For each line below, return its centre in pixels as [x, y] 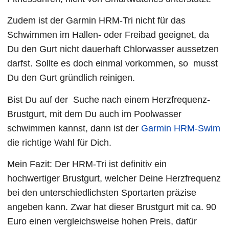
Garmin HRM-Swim [181, 128]
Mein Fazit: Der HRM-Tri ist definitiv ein [87, 164]
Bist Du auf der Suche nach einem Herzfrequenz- [109, 99]
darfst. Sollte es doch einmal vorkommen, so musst [113, 64]
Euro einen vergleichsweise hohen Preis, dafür [102, 222]
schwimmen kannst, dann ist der [74, 128]
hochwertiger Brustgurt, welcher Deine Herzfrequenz [114, 179]
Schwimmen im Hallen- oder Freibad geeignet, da [108, 35]
